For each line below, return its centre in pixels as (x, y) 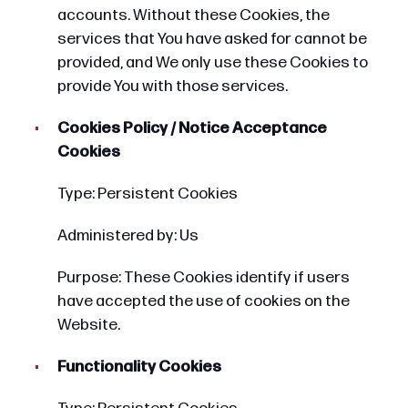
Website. (88, 325)
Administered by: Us (127, 236)
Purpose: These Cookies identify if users (203, 278)
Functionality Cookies (139, 367)
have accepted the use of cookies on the (203, 301)
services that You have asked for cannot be (212, 38)
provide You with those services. (172, 86)
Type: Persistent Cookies (147, 194)
